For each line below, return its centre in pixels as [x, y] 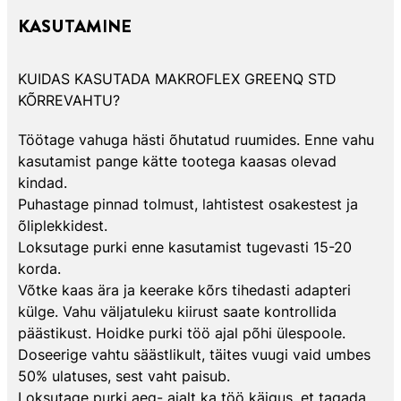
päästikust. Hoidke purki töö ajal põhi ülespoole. [182, 333]
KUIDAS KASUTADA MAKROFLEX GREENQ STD [177, 78]
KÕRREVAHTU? [69, 100]
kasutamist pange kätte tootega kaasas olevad [177, 161]
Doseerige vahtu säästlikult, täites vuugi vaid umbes [194, 354]
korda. [39, 268]
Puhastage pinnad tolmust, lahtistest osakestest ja [188, 204]
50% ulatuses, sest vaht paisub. [124, 375]
